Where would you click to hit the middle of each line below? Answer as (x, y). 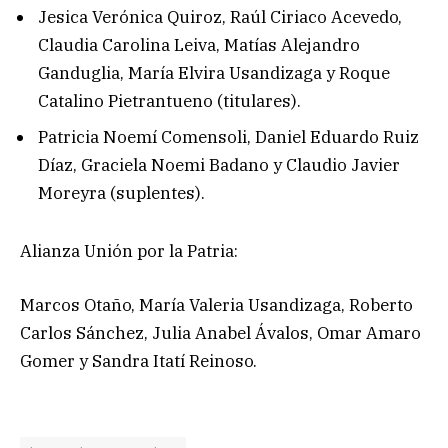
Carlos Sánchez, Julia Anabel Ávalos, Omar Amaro (220, 333)
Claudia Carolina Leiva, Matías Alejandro (199, 45)
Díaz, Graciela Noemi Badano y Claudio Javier (219, 164)
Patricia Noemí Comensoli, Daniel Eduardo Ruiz (228, 136)
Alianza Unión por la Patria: (129, 251)
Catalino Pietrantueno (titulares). (169, 101)
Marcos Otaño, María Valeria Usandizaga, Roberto (216, 305)
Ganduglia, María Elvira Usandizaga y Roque (214, 73)
